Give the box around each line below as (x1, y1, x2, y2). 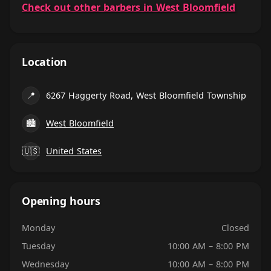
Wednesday (22, 258, 69, 270)
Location (22, 54, 67, 69)
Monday (22, 222, 55, 233)
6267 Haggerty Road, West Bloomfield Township (46, 90, 246, 101)
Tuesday (22, 240, 55, 252)
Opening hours (22, 194, 100, 208)
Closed (221, 222, 249, 233)
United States (46, 145, 102, 157)
